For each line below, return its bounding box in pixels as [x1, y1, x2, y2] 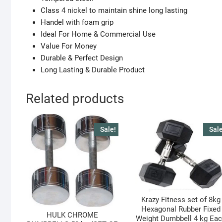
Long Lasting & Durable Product [41, 65, 145, 74]
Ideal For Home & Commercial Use [41, 29, 156, 39]
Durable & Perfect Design [41, 53, 123, 62]
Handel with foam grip [41, 17, 113, 27]
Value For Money [41, 41, 97, 51]
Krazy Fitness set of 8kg [141, 195, 221, 205]
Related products [26, 91, 124, 106]
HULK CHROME [46, 210, 98, 220]
